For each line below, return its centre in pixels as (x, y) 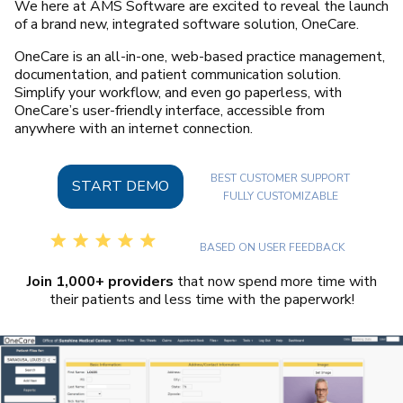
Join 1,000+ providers (100, 281)
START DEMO (121, 186)
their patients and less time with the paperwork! (201, 299)
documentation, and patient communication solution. (178, 74)
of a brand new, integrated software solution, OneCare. (187, 24)
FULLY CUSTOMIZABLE (280, 196)
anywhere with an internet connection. (134, 128)
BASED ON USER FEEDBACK (273, 247)
